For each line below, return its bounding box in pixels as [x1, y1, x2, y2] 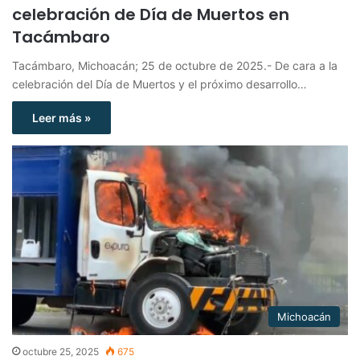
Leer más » [32, 110, 91, 125]
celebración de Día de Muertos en [12, 2, 289, 26]
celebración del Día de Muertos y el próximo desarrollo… [12, 76, 307, 91]
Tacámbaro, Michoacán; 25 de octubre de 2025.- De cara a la [12, 58, 337, 72]
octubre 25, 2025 [22, 345, 99, 358]
